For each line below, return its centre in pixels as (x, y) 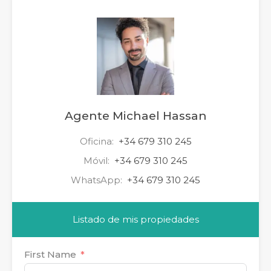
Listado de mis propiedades (135, 219)
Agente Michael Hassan (135, 116)
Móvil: (98, 160)
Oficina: (98, 141)
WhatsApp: (98, 180)
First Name (50, 254)
